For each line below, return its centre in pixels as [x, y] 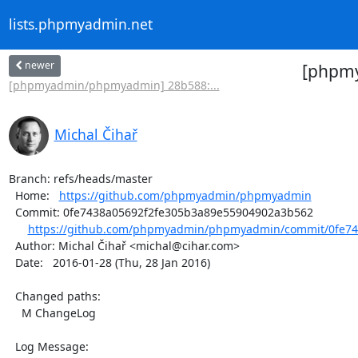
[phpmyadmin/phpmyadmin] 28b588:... [114, 85]
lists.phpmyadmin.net [80, 24]
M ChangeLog [15, 312]
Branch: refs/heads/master [80, 178]
